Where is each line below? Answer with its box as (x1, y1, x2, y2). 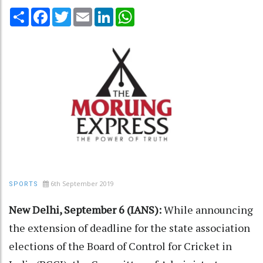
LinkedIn (113, 6, 147, 18)
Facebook (50, 6, 89, 18)
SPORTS (9, 180, 38, 188)
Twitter (71, 6, 102, 18)
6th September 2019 (50, 178, 114, 188)
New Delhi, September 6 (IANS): (9, 202, 161, 217)
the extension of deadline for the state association (9, 220, 250, 235)
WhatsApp (134, 6, 176, 18)
